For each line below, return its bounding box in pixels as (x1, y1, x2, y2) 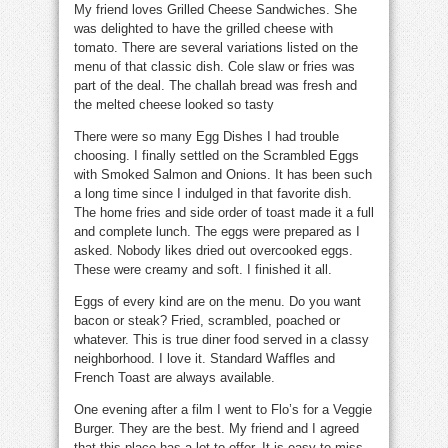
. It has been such (267, 167, 372, 183)
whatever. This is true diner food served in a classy (74, 332, 369, 348)
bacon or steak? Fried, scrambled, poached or (74, 313, 340, 329)
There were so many (74, 129, 196, 145)
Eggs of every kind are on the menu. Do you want (74, 294, 361, 310)
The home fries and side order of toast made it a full (74, 205, 374, 221)
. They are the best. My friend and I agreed (111, 421, 359, 437)
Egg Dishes (196, 129, 263, 145)
